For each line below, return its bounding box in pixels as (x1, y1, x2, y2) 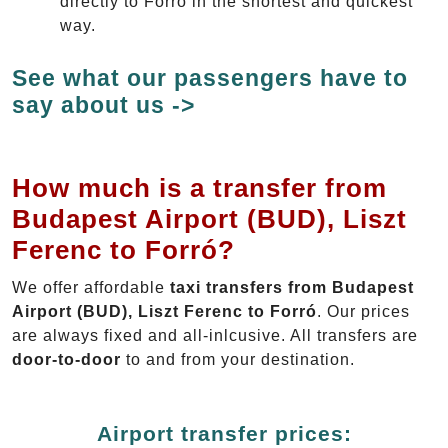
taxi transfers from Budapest (170, 278, 414, 296)
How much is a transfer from (12, 172, 387, 203)
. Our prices (317, 302, 410, 320)
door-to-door (12, 350, 121, 368)
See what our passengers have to (12, 64, 408, 91)
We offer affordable (12, 278, 170, 296)
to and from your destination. (121, 350, 355, 368)
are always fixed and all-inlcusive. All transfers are (12, 326, 418, 344)
